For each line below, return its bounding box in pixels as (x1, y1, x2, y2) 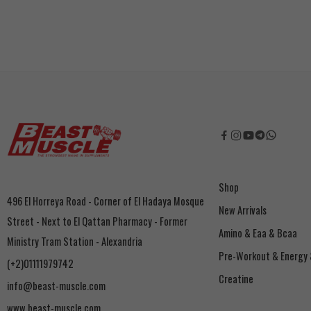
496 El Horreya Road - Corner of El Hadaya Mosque (7, 194, 204, 209)
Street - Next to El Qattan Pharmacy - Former (7, 214, 187, 229)
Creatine (219, 271, 253, 286)
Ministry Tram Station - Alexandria (7, 234, 142, 249)
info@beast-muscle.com (7, 278, 106, 294)
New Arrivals (219, 202, 267, 217)
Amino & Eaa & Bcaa (219, 225, 297, 240)
